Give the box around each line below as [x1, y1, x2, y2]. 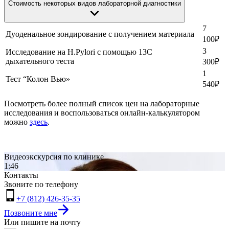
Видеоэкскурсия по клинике [4, 152, 104, 161]
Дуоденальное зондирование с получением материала [6, 29, 194, 38]
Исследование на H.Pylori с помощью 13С [6, 47, 152, 56]
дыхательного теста [6, 56, 74, 65]
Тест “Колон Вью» [6, 74, 70, 83]
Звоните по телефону [4, 179, 78, 189]
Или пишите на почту [4, 217, 81, 226]
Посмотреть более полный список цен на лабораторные [4, 99, 199, 108]
